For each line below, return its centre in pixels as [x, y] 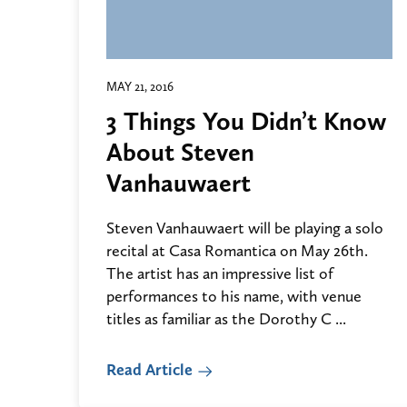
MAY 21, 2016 [140, 87]
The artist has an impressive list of [220, 273]
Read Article [149, 370]
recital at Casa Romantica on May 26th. [237, 251]
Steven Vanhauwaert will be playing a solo [245, 228]
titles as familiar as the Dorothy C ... [226, 319]
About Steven [180, 152]
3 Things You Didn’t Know [246, 121]
